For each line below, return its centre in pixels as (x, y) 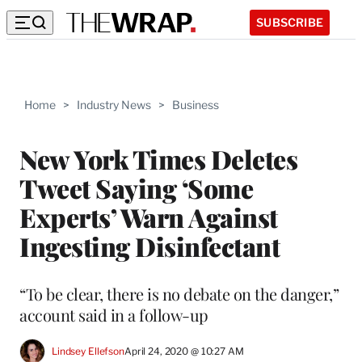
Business (196, 105)
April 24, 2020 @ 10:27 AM (184, 351)
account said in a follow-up (114, 314)
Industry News (114, 105)
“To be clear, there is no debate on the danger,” (179, 293)
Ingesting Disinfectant (149, 246)
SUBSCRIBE (290, 22)
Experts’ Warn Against (149, 217)
